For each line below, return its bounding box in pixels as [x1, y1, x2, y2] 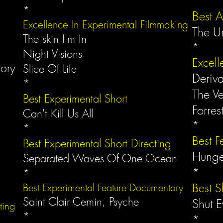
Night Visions [23, 46, 86, 61]
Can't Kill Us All [23, 106, 93, 121]
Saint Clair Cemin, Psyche [23, 194, 139, 209]
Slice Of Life [23, 61, 80, 76]
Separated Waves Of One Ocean [23, 151, 181, 166]
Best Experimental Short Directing [23, 136, 171, 151]
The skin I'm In [23, 31, 90, 46]
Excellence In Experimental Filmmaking [23, 18, 188, 31]
